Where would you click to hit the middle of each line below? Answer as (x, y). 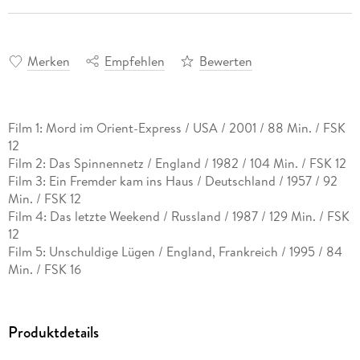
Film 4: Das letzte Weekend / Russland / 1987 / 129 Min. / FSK (178, 216)
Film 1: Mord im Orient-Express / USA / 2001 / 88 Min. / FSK (176, 127)
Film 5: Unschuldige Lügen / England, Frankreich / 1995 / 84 (175, 251)
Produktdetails (53, 333)
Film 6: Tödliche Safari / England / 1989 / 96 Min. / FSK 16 (168, 286)
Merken (48, 61)
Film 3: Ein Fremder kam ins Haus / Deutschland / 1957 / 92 (172, 180)
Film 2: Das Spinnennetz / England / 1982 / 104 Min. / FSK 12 (177, 163)
